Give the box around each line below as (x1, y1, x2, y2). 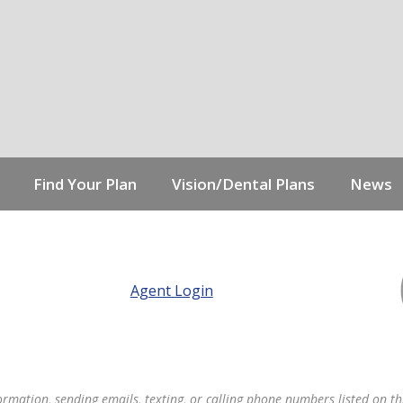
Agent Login (130, 280, 213, 300)
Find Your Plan (33, 174, 138, 194)
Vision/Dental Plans (172, 174, 315, 194)
